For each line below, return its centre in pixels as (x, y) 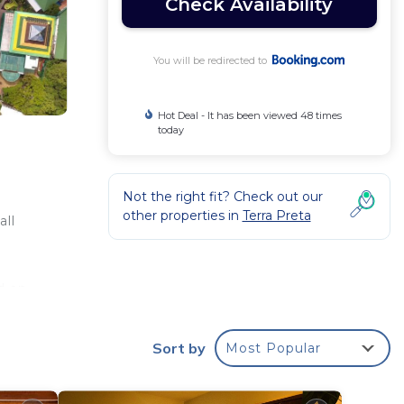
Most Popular (273, 349)
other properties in (182, 216)
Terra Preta (276, 216)
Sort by (179, 349)
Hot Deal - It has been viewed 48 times (249, 115)
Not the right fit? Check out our (222, 197)
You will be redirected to (213, 60)
